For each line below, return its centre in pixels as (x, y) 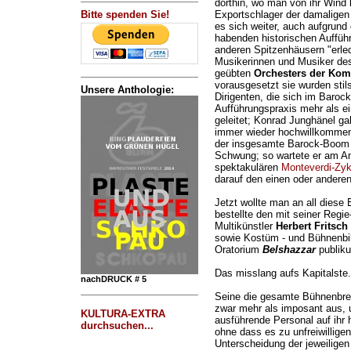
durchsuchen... (117, 326)
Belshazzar (289, 250)
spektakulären (248, 168)
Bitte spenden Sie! (125, 14)
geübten (234, 74)
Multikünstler (245, 226)
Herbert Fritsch (311, 226)
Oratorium (238, 250)
